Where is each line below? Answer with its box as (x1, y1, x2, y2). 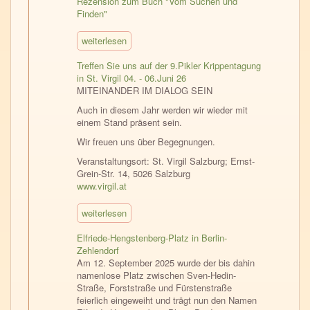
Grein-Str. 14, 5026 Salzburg (77, 167, 190, 180)
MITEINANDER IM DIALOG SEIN (77, 84, 212, 97)
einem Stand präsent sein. (77, 116, 182, 129)
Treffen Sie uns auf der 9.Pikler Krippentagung (77, 59, 261, 72)
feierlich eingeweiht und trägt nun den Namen (77, 293, 257, 307)
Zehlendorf (77, 244, 119, 257)
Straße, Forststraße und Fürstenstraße (77, 281, 232, 294)
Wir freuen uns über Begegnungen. (77, 135, 215, 148)
